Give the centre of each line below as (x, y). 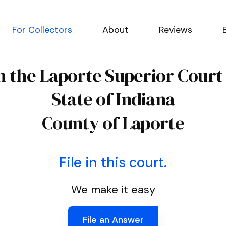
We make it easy (113, 189)
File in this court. (113, 163)
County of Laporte (113, 123)
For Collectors (42, 30)
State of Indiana (113, 99)
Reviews (176, 30)
